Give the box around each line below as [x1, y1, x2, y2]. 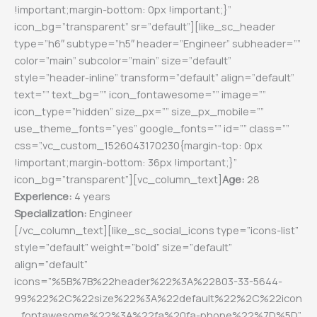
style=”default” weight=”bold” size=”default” [14, 239, 232, 254]
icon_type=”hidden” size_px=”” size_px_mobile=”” [14, 103, 264, 118]
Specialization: [14, 205, 87, 220]
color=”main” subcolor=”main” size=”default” [14, 52, 231, 67]
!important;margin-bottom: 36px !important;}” [14, 154, 237, 169]
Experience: [14, 188, 72, 203]
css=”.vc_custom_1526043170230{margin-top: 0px [14, 137, 263, 152]
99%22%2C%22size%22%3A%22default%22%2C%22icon [14, 290, 302, 305]
